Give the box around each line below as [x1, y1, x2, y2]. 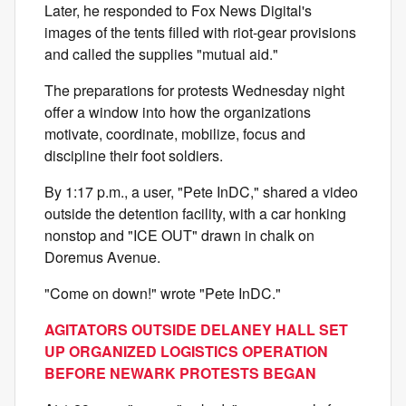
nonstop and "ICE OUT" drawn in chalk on [44, 225, 314, 246]
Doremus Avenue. [44, 246, 160, 268]
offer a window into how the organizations [44, 101, 311, 123]
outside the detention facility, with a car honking [44, 203, 346, 225]
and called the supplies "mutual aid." [44, 43, 278, 65]
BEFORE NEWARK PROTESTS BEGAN [44, 362, 316, 384]
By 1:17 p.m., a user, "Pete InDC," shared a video [44, 181, 358, 203]
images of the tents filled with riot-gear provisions [44, 22, 356, 43]
